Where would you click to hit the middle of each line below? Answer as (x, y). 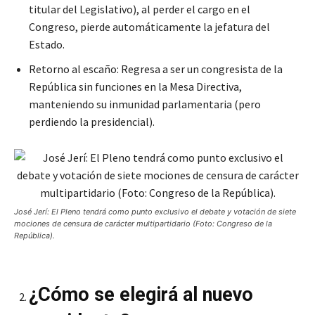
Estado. (47, 45)
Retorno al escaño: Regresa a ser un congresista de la (156, 69)
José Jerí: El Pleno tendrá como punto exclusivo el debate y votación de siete (155, 212)
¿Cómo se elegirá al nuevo (141, 295)
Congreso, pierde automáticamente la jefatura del (149, 27)
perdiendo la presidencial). (92, 122)
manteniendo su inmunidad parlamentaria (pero (145, 104)
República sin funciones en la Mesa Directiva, (135, 87)
